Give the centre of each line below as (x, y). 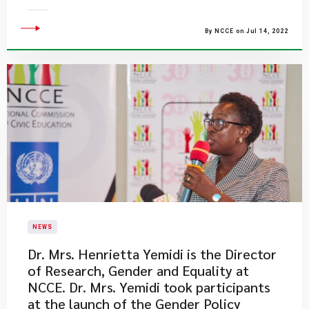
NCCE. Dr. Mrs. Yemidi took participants (149, 287)
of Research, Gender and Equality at (138, 270)
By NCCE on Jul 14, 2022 (247, 31)
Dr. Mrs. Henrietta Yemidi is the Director (152, 254)
